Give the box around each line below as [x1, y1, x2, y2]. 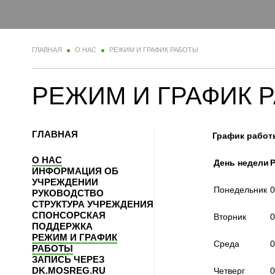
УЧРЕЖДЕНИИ [32, 177, 98, 188]
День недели [214, 158, 269, 168]
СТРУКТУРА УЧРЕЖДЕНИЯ [32, 199, 153, 210]
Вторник [214, 212, 246, 222]
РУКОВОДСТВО [32, 188, 104, 199]
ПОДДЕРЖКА [32, 221, 93, 232]
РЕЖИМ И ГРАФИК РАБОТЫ [109, 46, 198, 54]
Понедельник [214, 185, 267, 195]
